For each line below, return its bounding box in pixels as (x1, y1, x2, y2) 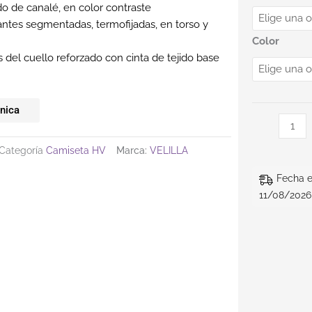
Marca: (116, 144, 150, 156)
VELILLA (150, 144, 188, 156)
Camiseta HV (46, 144, 106, 156)
